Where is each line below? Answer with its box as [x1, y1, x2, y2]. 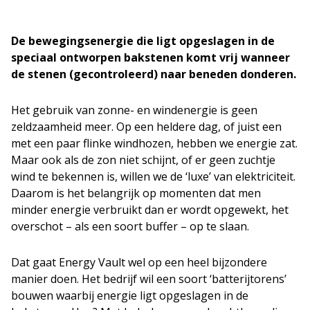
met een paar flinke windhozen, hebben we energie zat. [11, 136, 298, 151]
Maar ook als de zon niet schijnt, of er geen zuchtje [11, 152, 275, 167]
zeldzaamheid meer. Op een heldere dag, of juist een [11, 119, 282, 134]
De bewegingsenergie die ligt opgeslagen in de [11, 33, 275, 48]
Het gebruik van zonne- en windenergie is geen [11, 102, 257, 118]
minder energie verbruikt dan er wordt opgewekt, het [11, 202, 289, 217]
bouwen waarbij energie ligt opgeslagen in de [11, 288, 248, 303]
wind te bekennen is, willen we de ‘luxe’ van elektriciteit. [11, 169, 295, 184]
